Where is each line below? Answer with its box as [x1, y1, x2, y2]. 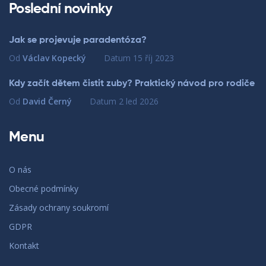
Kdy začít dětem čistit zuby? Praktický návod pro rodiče [9, 79, 255, 89]
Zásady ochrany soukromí [9, 202, 109, 214]
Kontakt [9, 240, 39, 252]
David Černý [23, 96, 72, 107]
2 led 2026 [119, 96, 159, 107]
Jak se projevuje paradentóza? [9, 36, 147, 46]
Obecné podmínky [9, 183, 78, 195]
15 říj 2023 [133, 52, 174, 64]
